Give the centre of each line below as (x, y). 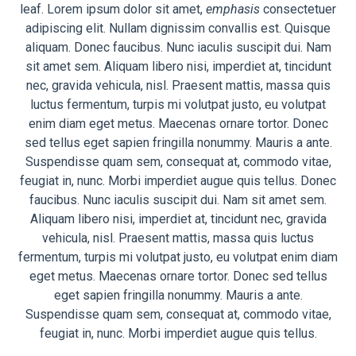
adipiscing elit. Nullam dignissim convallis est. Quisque (178, 28)
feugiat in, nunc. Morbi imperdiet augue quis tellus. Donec (178, 180)
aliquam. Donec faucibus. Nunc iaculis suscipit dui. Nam (178, 47)
